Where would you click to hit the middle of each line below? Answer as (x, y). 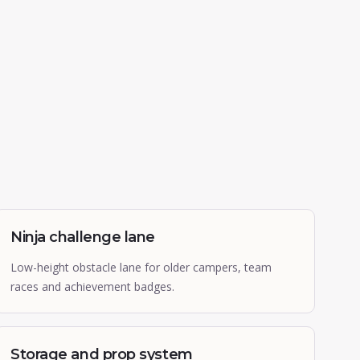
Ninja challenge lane (83, 237)
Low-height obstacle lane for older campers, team (141, 267)
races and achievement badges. (92, 286)
